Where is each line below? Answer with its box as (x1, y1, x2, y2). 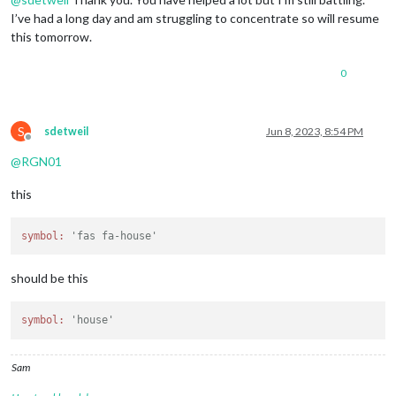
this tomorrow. (11, 28, 92, 44)
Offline (27, 136, 61, 150)
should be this (11, 270, 88, 286)
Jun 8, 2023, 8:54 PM (266, 124, 363, 138)
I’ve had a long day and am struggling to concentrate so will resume (11, 10, 379, 26)
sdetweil (44, 124, 88, 138)
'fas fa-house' (71, 229, 158, 242)
